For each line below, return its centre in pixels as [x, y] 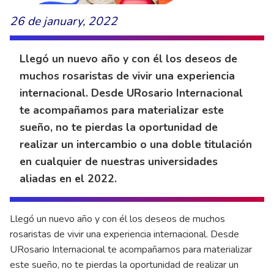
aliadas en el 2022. [68, 178]
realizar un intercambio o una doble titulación [136, 144]
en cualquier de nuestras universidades [119, 161]
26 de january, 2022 [64, 21]
